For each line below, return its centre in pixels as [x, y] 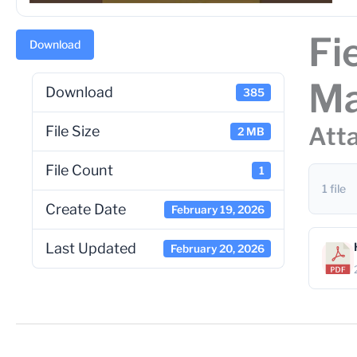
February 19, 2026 [218, 209]
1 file [334, 188]
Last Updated [91, 248]
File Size [73, 131]
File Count [79, 170]
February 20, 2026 [217, 248]
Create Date [86, 209]
